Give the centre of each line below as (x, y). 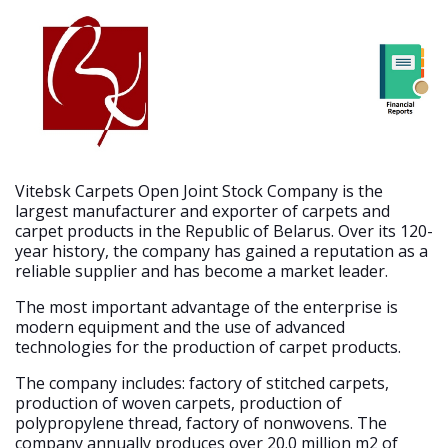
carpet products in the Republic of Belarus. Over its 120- (224, 231)
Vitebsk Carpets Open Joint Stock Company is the (199, 191)
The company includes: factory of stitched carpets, (202, 383)
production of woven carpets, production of (178, 403)
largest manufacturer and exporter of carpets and (202, 211)
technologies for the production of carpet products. (208, 347)
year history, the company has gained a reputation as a (221, 251)
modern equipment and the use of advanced (180, 327)
